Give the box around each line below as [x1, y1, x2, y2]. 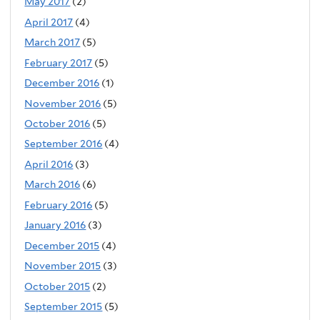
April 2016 [24, 158, 74, 170]
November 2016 [24, 97, 101, 109]
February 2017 [24, 56, 93, 69]
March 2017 [24, 36, 81, 49]
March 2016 [24, 179, 81, 191]
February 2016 [24, 199, 93, 211]
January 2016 [24, 219, 86, 231]
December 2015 [24, 239, 100, 251]
